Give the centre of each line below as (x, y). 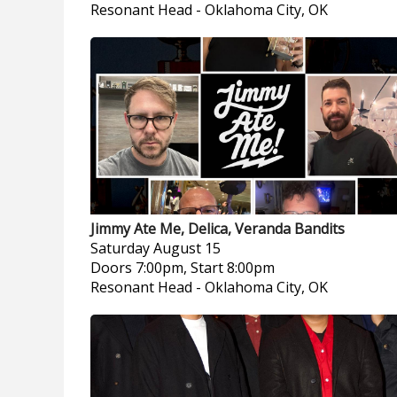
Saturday (120, 248)
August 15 (187, 248)
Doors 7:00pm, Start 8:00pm (183, 268)
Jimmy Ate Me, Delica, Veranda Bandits (218, 229)
